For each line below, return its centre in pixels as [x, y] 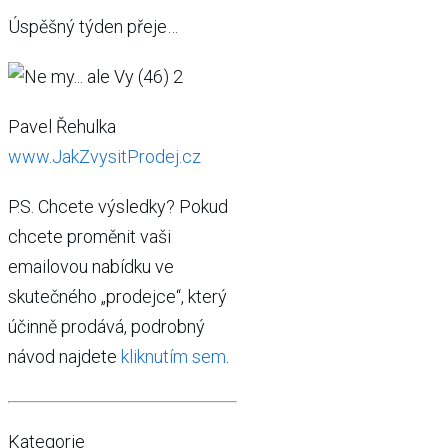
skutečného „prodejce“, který [117, 296]
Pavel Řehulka [62, 126]
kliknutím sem [173, 356]
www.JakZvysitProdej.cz [104, 156]
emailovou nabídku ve [91, 266]
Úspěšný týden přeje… [93, 26]
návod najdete [64, 356]
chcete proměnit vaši [89, 236]
